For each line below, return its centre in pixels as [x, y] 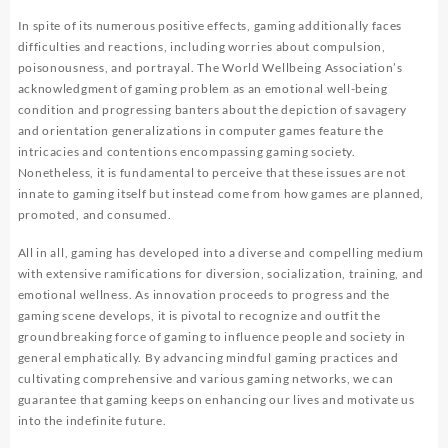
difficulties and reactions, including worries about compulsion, [201, 46]
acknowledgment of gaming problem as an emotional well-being [202, 88]
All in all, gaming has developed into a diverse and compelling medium [220, 252]
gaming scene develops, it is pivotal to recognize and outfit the [199, 315]
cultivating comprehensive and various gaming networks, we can [205, 378]
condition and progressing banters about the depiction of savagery [212, 109]
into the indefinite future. [92, 420]
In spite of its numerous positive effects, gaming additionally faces [210, 25]
